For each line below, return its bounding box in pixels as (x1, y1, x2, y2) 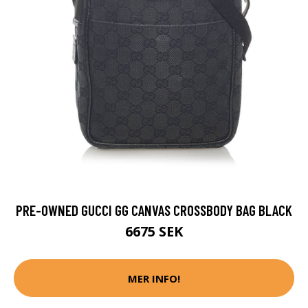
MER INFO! (128, 271, 180, 285)
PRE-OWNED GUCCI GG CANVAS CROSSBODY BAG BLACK (16, 201, 292, 219)
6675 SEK (125, 222, 183, 241)
